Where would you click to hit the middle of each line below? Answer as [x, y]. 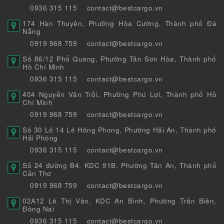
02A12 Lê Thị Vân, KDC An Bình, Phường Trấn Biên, [119, 201]
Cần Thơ [37, 173]
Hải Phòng [40, 138]
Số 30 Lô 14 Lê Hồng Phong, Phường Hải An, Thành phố [119, 130]
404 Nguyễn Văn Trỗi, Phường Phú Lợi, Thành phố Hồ [119, 94]
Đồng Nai [38, 209]
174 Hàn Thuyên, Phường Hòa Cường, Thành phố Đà [119, 23]
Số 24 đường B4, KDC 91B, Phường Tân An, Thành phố [119, 165]
